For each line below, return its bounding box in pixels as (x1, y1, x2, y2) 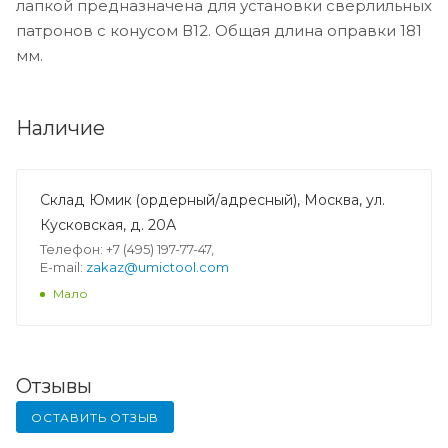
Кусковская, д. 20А (40, 215, 176, 234)
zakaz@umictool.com (86, 258, 229, 275)
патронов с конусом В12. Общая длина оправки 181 (16, 20, 422, 40)
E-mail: (40, 258, 86, 275)
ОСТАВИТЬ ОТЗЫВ (31, 409, 160, 425)
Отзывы (16, 373, 92, 398)
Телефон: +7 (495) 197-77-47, (40, 240, 214, 257)
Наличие (16, 115, 105, 140)
